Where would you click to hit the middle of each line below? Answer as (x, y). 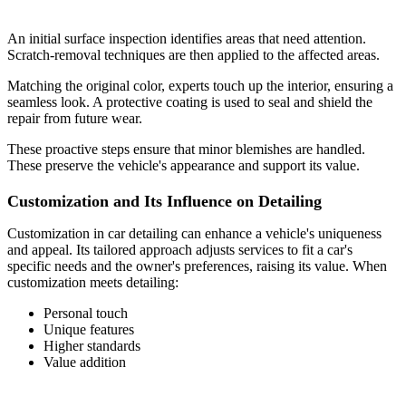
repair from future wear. (75, 118)
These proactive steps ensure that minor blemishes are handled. (186, 149)
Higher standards (92, 345)
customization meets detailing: (93, 282)
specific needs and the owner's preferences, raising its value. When (197, 266)
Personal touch (86, 313)
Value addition (85, 362)
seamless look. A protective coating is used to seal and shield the (190, 101)
